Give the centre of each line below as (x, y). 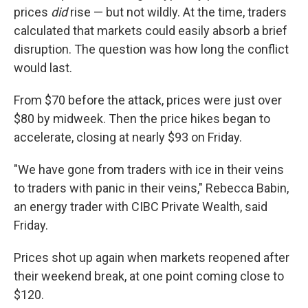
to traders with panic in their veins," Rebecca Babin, (151, 188)
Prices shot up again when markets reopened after (152, 257)
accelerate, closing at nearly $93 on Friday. (128, 137)
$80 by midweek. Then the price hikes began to (142, 119)
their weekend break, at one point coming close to (149, 276)
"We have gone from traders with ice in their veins (149, 169)
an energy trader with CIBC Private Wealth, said (141, 207)
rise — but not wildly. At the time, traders (178, 12)
